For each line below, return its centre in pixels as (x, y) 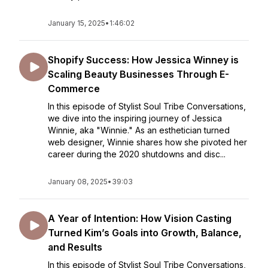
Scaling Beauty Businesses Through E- (138, 74)
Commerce (74, 89)
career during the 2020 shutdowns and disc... (137, 154)
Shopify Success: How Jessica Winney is (143, 60)
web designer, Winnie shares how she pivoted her (147, 142)
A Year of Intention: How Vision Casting (140, 218)
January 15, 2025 (77, 23)
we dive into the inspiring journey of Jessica (135, 118)
